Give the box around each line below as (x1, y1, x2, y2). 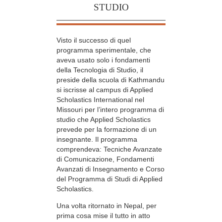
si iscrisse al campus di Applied (56, 85, 153, 94)
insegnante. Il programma (56, 135, 137, 143)
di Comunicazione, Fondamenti (56, 155, 154, 163)
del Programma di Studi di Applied (56, 174, 163, 183)
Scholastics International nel (56, 95, 144, 104)
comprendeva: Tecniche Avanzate (56, 145, 162, 153)
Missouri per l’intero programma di (56, 105, 164, 113)
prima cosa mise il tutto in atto (56, 212, 150, 220)
